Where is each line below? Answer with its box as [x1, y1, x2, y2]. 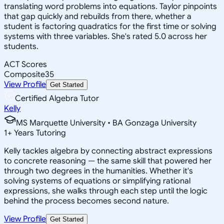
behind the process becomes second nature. [4, 195, 169, 206]
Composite [4, 69, 45, 79]
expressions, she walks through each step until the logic [4, 185, 207, 196]
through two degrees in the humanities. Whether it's [4, 165, 193, 176]
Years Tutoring [12, 127, 66, 138]
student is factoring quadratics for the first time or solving [4, 21, 216, 31]
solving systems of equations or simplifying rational [4, 175, 190, 186]
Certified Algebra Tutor [15, 93, 99, 103]
